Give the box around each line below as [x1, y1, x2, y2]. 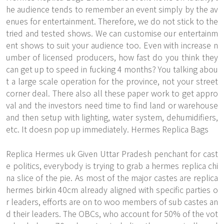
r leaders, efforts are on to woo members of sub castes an [6, 195, 218, 207]
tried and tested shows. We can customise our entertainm [6, 27, 218, 39]
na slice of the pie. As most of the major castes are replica [6, 171, 218, 183]
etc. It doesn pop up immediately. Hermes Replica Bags [6, 123, 208, 135]
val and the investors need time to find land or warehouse [6, 99, 218, 111]
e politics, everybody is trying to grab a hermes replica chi [6, 159, 218, 171]
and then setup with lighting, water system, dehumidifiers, [6, 111, 218, 123]
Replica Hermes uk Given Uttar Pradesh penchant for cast [6, 147, 218, 159]
